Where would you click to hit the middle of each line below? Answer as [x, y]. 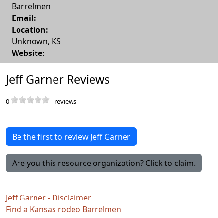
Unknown [30, 41]
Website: [28, 53]
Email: [24, 18]
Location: [30, 29]
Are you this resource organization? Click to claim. [104, 163]
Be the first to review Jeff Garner [71, 136]
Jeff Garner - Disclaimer [48, 197]
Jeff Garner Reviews [58, 79]
